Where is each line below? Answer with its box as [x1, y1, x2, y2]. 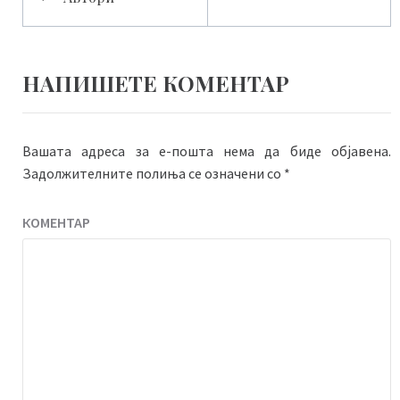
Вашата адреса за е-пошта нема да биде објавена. [22, 141, 391, 160]
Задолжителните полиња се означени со [22, 163, 284, 182]
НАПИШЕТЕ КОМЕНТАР [22, 68, 289, 97]
